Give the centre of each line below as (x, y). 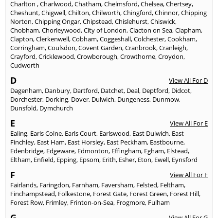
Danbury (57, 90)
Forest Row (27, 202)
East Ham (51, 142)
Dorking (57, 99)
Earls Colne (46, 133)
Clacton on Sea (151, 30)
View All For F (189, 174)
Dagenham (26, 90)
